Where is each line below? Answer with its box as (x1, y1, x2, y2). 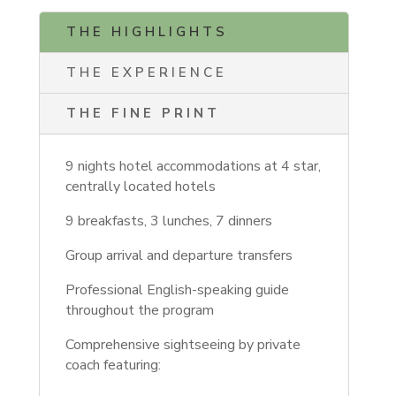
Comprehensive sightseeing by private (65, 335, 301, 355)
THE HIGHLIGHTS (65, 23, 228, 42)
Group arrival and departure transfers (65, 246, 296, 266)
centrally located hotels (65, 177, 216, 197)
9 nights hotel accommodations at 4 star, (65, 156, 321, 177)
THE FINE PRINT (65, 104, 220, 123)
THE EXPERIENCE (65, 64, 227, 82)
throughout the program (65, 301, 214, 321)
